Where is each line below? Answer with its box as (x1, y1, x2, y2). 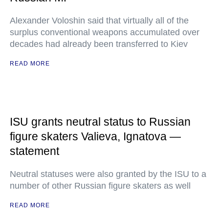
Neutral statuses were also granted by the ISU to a (10, 169, 206, 179)
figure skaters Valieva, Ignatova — (10, 130, 181, 143)
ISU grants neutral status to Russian (10, 115, 191, 128)
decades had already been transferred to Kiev (10, 39, 188, 49)
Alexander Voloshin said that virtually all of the (10, 16, 189, 25)
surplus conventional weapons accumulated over (10, 27, 199, 37)
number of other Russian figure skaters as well (10, 181, 191, 191)
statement (10, 145, 59, 157)
